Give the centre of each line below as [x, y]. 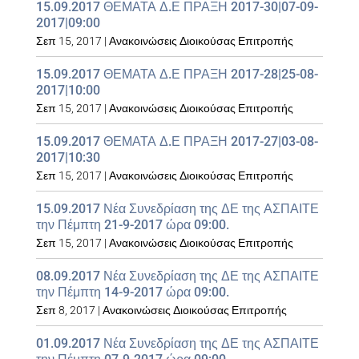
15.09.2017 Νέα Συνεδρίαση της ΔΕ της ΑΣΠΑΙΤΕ [177, 209]
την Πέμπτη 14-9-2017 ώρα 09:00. [132, 292]
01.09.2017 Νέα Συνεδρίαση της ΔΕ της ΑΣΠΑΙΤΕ [177, 343]
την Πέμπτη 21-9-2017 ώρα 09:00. [132, 225]
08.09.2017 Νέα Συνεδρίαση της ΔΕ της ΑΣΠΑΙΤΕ [177, 276]
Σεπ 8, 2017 [65, 310]
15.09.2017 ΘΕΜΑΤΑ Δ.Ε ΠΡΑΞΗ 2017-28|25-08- [177, 74]
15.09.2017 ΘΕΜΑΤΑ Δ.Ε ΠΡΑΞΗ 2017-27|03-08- [177, 141]
